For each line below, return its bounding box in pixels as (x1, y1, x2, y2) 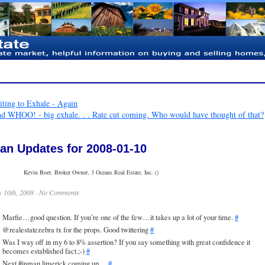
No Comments (39, 187, 79, 197)
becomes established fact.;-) (2, 246, 86, 257)
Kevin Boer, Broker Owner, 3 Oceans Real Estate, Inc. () (24, 167, 159, 176)
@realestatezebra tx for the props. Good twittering (2, 224, 150, 235)
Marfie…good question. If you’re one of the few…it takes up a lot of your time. (2, 212, 235, 222)
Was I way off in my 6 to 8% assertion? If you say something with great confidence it (2, 237, 250, 248)
